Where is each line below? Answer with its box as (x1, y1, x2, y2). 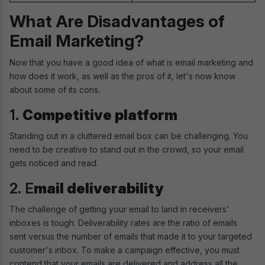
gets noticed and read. (9, 158, 98, 169)
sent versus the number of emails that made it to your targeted (9, 231, 252, 242)
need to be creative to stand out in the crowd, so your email (9, 144, 244, 155)
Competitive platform (22, 106, 177, 124)
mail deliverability (34, 180, 164, 198)
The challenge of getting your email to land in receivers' (9, 204, 230, 215)
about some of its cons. (9, 85, 100, 95)
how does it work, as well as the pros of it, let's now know (9, 71, 235, 82)
